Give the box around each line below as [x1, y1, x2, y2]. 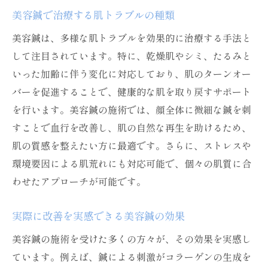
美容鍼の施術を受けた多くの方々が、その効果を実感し [12, 232, 251, 246]
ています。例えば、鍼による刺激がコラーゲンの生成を [12, 249, 251, 264]
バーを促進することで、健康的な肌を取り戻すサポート [12, 84, 251, 99]
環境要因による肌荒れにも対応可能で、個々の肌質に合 [12, 156, 251, 170]
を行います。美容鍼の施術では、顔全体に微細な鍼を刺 [12, 102, 251, 117]
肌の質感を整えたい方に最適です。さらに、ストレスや [12, 138, 251, 153]
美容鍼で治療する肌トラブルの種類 [12, 7, 175, 22]
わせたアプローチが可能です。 [12, 174, 146, 188]
